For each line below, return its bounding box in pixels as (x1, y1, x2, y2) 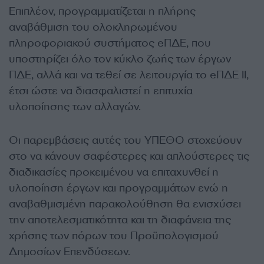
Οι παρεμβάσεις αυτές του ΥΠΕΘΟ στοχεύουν (9, 133, 242, 148)
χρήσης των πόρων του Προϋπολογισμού (9, 229, 219, 243)
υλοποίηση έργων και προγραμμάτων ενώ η (9, 181, 228, 196)
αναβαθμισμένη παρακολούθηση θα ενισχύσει (9, 197, 241, 212)
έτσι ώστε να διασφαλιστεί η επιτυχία (9, 84, 193, 98)
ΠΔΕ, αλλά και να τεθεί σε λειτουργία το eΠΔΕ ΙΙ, (9, 68, 249, 82)
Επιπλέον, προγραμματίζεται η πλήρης (9, 4, 196, 19)
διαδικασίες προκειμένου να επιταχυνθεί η (9, 165, 219, 180)
